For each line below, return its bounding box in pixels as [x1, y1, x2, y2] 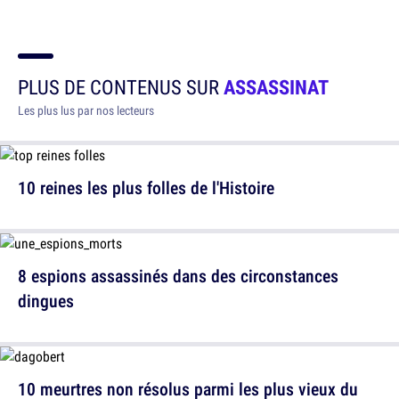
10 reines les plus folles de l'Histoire [18, 175, 274, 200]
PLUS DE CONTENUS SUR [18, 73, 224, 102]
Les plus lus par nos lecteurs [18, 102, 154, 119]
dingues [18, 289, 74, 313]
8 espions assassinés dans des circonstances [18, 264, 338, 289]
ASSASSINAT [224, 73, 329, 102]
